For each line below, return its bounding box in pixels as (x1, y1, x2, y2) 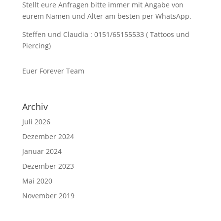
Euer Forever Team (22, 66, 84, 75)
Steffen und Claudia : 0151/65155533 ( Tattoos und (22, 30, 189, 39)
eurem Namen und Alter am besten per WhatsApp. (22, 11, 191, 21)
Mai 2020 (22, 176, 52, 185)
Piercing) (22, 41, 51, 50)
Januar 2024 (22, 147, 62, 156)
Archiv (22, 101, 48, 112)
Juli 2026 (22, 117, 50, 126)
